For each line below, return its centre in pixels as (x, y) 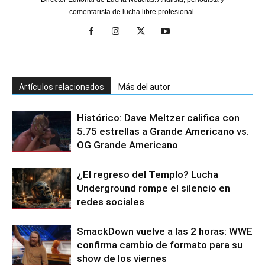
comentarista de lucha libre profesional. (132, 12)
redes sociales (111, 201)
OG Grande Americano (127, 145)
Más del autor (144, 87)
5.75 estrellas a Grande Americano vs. (163, 131)
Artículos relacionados (62, 87)
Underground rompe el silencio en (153, 188)
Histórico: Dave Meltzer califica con (158, 117)
